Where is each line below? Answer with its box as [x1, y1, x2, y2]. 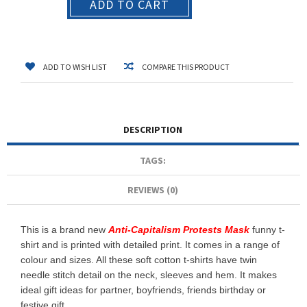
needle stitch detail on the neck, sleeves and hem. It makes [21, 269, 277, 281]
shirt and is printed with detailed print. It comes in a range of [21, 239, 280, 251]
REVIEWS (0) [127, 184, 178, 197]
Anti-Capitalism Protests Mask [108, 224, 249, 236]
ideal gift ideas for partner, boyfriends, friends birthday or [21, 284, 266, 296]
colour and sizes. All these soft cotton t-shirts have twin [21, 254, 257, 266]
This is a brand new [21, 224, 108, 236]
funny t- [249, 224, 285, 236]
